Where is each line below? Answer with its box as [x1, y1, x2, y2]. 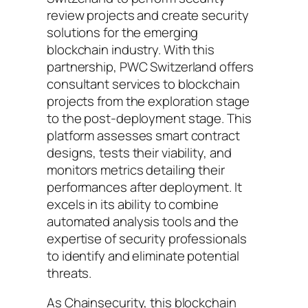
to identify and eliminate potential [47, 246, 239, 265]
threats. [47, 263, 92, 282]
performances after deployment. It [47, 177, 242, 196]
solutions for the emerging [47, 23, 199, 41]
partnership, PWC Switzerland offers [47, 57, 254, 76]
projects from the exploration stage [47, 91, 250, 110]
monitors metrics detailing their [47, 160, 225, 179]
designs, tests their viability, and [47, 143, 232, 162]
